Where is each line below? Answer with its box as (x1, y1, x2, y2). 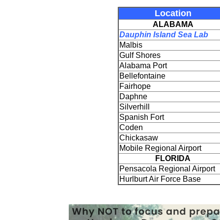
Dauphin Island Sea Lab (119, 30, 208, 39)
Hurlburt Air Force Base (119, 174, 201, 183)
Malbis (119, 40, 142, 49)
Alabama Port (119, 61, 167, 70)
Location (154, 8, 192, 18)
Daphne (119, 92, 147, 101)
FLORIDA (155, 154, 191, 163)
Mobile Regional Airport (119, 143, 201, 152)
